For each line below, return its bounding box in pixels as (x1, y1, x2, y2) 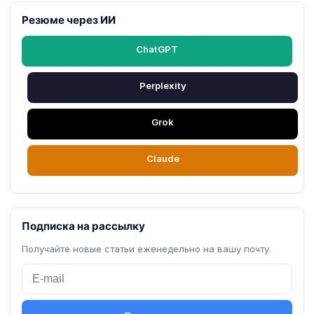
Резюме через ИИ (22, 12, 116, 26)
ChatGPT (136, 43, 178, 55)
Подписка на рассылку (22, 218, 145, 232)
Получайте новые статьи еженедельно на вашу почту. (22, 243, 271, 254)
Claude (146, 152, 179, 164)
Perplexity (139, 79, 186, 91)
